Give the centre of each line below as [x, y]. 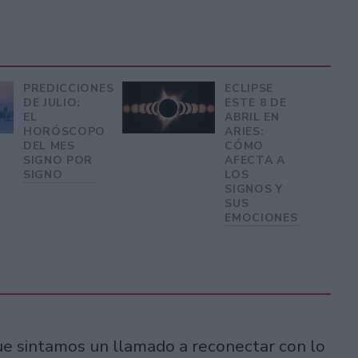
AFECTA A [255, 160]
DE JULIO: [52, 102]
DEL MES [49, 145]
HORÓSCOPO [64, 131]
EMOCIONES [261, 217]
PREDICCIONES [68, 88]
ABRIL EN [252, 117]
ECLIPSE [249, 88]
